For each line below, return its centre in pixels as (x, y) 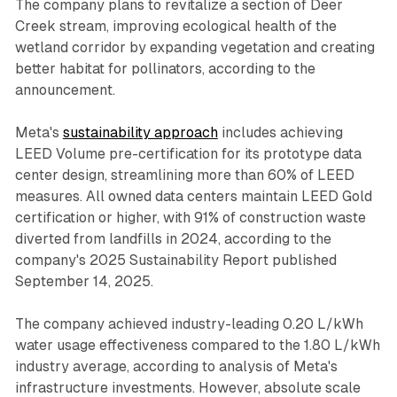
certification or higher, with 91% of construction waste (190, 217)
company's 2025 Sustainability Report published (175, 260)
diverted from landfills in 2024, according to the (173, 238)
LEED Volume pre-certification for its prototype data (188, 153)
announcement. (65, 90)
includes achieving (280, 132)
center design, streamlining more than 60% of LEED (184, 175)
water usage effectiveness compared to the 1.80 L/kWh (197, 345)
